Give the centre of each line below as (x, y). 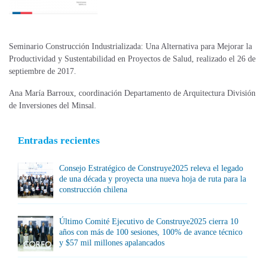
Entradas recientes (59, 140)
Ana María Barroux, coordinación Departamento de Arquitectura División (132, 93)
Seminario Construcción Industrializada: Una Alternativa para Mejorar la (130, 46)
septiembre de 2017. (43, 71)
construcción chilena (93, 190)
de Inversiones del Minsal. (53, 106)
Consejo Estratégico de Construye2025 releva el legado (151, 168)
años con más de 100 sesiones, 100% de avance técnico (151, 232)
